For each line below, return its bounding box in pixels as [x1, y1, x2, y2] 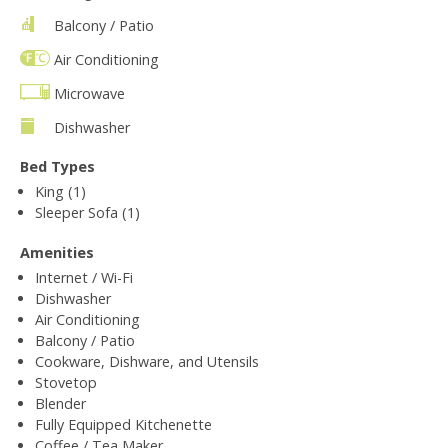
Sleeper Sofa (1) [35, 202, 140, 222]
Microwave [54, 83, 125, 103]
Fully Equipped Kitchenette [35, 414, 212, 434]
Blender [35, 393, 86, 413]
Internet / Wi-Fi [35, 267, 133, 287]
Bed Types [20, 156, 95, 176]
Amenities [20, 242, 94, 262]
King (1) [35, 181, 86, 201]
